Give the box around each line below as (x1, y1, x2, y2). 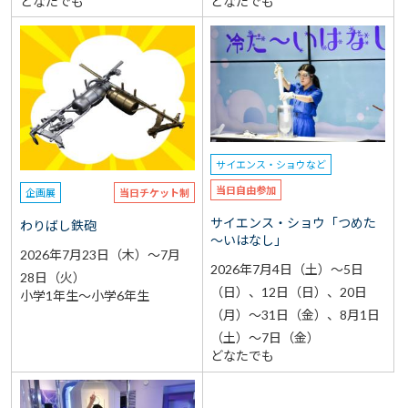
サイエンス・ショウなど (216, 158, 327, 171)
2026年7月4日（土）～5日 (210, 261, 364, 278)
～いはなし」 (210, 232, 288, 249)
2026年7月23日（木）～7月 (19, 247, 180, 263)
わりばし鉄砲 (19, 218, 97, 234)
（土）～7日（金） (210, 330, 321, 346)
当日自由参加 (216, 184, 277, 197)
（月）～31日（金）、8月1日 (210, 307, 381, 323)
